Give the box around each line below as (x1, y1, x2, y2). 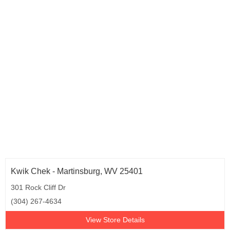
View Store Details (85, 216, 145, 224)
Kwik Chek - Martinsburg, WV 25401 (11, 167, 143, 176)
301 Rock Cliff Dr (11, 183, 66, 191)
